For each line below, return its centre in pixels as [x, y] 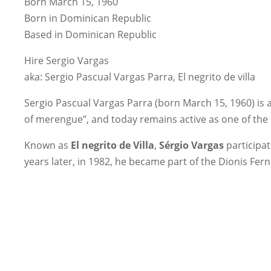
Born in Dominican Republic [88, 18]
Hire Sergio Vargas [67, 60]
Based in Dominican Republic [90, 34]
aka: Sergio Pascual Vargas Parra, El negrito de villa [140, 77]
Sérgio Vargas [193, 145]
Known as [47, 145]
